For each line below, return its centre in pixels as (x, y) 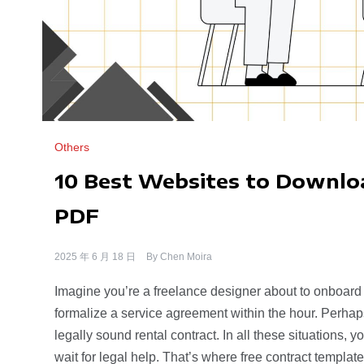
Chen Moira (186, 256)
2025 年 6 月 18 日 (95, 256)
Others (72, 147)
